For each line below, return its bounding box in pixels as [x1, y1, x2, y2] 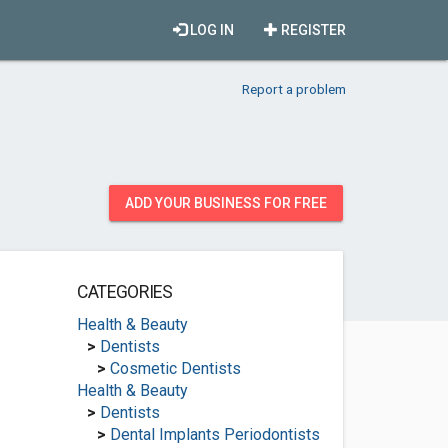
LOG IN [187, 22, 234, 38]
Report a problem [242, 81, 346, 97]
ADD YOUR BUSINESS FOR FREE [125, 195, 327, 211]
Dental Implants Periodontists [109, 425, 320, 444]
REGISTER [278, 22, 346, 38]
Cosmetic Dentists [109, 359, 241, 378]
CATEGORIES [76, 282, 173, 302]
